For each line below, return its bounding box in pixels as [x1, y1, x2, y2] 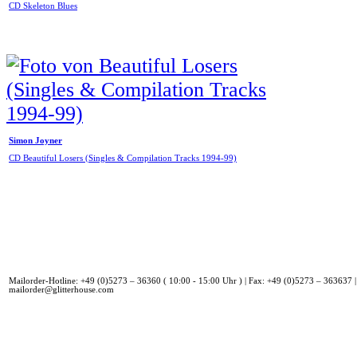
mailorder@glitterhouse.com [9, 284, 114, 294]
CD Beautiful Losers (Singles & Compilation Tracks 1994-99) [9, 153, 237, 163]
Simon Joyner [9, 136, 62, 146]
